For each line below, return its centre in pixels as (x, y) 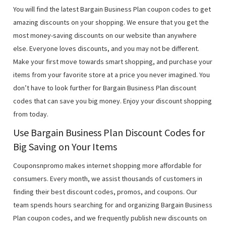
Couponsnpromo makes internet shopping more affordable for (108, 165)
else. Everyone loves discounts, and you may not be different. (106, 48)
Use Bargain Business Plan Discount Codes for (109, 132)
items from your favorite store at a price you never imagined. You (112, 75)
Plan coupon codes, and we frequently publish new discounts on (110, 218)
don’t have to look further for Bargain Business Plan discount (105, 88)
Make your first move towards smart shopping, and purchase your (113, 62)
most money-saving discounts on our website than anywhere (105, 35)
